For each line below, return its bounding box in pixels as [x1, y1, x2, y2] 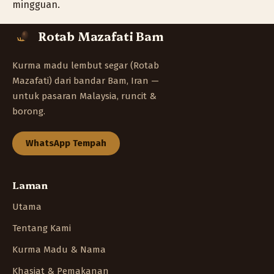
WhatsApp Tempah [26, 137, 106, 149]
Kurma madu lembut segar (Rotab [12, 59, 159, 71]
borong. [12, 105, 45, 117]
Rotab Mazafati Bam [38, 28, 164, 45]
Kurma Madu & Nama [12, 243, 106, 255]
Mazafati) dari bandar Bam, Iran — [12, 75, 159, 86]
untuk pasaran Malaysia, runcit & [12, 90, 157, 102]
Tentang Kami [12, 222, 71, 234]
